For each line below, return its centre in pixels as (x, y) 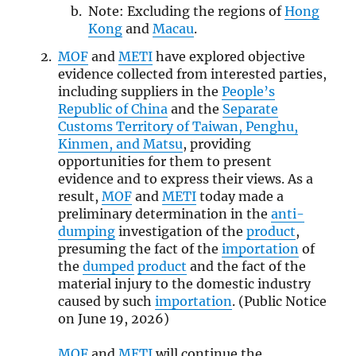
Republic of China (112, 108)
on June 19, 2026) (113, 318)
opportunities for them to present (164, 161)
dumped (108, 266)
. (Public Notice (279, 301)
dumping (86, 231)
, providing (217, 143)
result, (79, 196)
